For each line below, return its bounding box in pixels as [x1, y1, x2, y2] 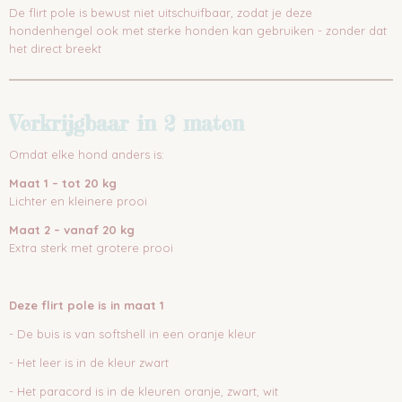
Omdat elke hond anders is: [9, 147, 164, 162]
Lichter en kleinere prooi [9, 194, 147, 208]
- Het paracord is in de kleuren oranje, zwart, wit [9, 384, 278, 398]
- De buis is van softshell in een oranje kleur [9, 327, 256, 341]
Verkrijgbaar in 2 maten [9, 110, 244, 136]
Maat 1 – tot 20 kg [9, 176, 117, 190]
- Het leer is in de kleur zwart [9, 355, 169, 370]
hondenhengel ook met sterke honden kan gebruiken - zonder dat [9, 23, 387, 38]
